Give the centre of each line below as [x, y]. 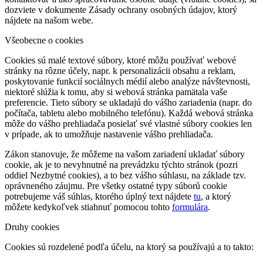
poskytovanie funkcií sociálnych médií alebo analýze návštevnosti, [127, 81]
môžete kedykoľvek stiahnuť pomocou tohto [88, 207]
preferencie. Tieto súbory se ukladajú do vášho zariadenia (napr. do [128, 102]
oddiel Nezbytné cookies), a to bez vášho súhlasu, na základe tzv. [125, 175]
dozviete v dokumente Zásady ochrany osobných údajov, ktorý [121, 10]
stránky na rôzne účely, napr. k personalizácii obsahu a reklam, [120, 71]
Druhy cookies [32, 227]
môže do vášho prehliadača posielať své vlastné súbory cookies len [128, 124]
